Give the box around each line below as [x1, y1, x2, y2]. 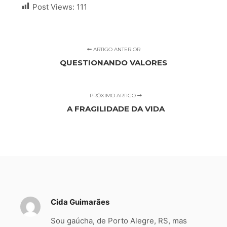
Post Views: [32, 2, 74, 12]
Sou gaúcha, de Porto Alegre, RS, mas [51, 215, 187, 225]
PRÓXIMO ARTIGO [90, 92, 138, 99]
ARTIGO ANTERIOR [91, 46, 140, 53]
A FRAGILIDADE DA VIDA [67, 103, 165, 113]
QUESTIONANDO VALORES [60, 57, 167, 67]
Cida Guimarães [51, 197, 109, 207]
